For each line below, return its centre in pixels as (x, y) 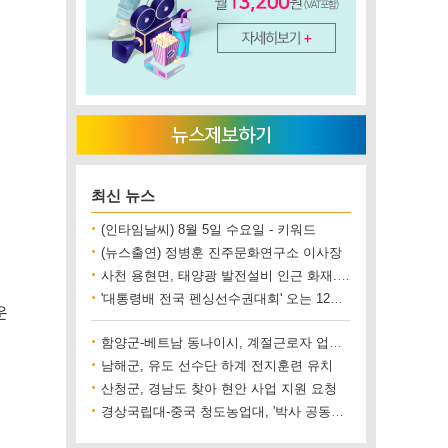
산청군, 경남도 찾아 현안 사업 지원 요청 (219, 388)
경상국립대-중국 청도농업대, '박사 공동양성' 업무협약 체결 (337, 411)
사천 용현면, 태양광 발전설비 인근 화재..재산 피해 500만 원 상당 (343, 275)
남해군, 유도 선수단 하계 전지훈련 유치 (217, 365)
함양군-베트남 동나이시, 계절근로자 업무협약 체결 (335, 342)
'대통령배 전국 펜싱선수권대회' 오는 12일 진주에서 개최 (336, 298)
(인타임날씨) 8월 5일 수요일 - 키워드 (208, 229)
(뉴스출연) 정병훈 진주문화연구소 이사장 (221, 252)
